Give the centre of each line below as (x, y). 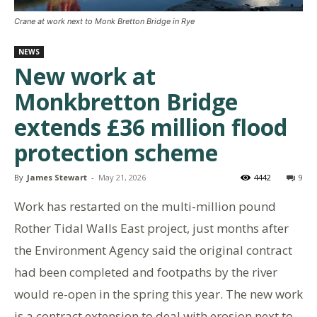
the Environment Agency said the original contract (153, 250)
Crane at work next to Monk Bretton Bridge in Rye (104, 21)
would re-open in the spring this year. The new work (158, 294)
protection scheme (116, 152)
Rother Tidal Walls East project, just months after (151, 228)
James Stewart (57, 177)
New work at (85, 76)
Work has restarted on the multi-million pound (145, 206)
